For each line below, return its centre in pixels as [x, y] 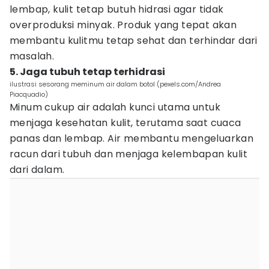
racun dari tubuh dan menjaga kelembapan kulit [128, 154]
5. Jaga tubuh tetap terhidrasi [87, 72]
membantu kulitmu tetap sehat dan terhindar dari [134, 41]
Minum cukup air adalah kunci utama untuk [115, 107]
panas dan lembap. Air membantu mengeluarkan [132, 138]
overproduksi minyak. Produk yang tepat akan [123, 25]
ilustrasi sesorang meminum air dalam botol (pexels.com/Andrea [115, 84]
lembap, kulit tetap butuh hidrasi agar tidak [117, 9]
